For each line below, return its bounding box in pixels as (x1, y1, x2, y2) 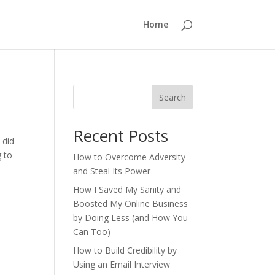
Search (158, 91, 186, 103)
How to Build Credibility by (73, 244, 177, 256)
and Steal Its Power (73, 165, 151, 177)
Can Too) (73, 226, 111, 238)
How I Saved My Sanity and (73, 184, 182, 195)
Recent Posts (73, 125, 169, 147)
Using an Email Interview (73, 258, 171, 270)
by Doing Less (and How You (73, 212, 188, 223)
